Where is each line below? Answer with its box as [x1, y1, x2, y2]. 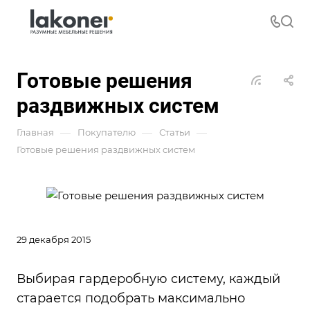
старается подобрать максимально [17, 290, 245, 306]
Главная [17, 127, 54, 138]
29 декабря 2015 [17, 233, 91, 245]
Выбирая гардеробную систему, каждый [17, 271, 280, 286]
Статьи [159, 127, 190, 138]
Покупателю [77, 127, 136, 138]
